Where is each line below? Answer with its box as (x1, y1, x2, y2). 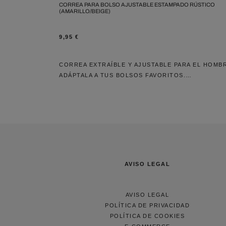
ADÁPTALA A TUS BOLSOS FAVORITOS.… (59, 72, 192, 78)
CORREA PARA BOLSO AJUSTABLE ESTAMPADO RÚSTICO (59, 1, 215, 8)
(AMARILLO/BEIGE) (59, 8, 110, 14)
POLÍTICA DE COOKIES (109, 212, 185, 219)
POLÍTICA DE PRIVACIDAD (105, 202, 190, 208)
